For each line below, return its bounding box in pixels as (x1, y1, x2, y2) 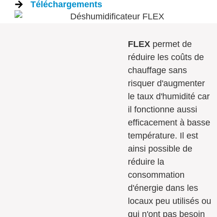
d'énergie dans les (128, 183, 199, 193)
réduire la (128, 156, 165, 167)
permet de (150, 39, 192, 49)
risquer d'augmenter (128, 78, 205, 88)
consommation (128, 170, 185, 180)
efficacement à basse (128, 117, 211, 127)
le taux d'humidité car (128, 91, 210, 101)
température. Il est (128, 130, 199, 140)
